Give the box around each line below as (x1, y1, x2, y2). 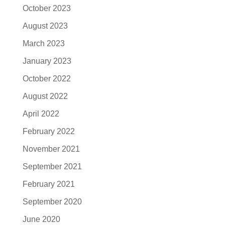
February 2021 (22, 179, 75, 188)
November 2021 (22, 144, 80, 153)
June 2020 (22, 214, 60, 223)
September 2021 (22, 162, 82, 171)
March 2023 (22, 39, 65, 48)
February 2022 (22, 127, 75, 136)
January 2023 (22, 56, 71, 65)
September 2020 (22, 197, 82, 206)
